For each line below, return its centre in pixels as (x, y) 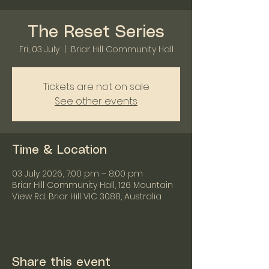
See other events (96, 101)
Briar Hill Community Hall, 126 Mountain (92, 185)
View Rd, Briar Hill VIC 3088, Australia (87, 196)
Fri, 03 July (39, 49)
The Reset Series (96, 33)
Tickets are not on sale (96, 87)
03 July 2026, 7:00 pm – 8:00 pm (77, 174)
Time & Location (59, 150)
